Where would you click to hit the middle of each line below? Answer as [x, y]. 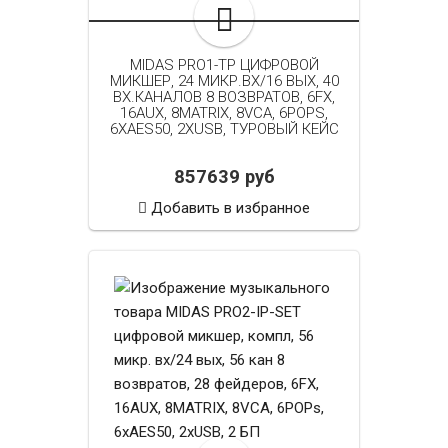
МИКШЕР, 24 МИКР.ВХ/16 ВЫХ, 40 [224, 80]
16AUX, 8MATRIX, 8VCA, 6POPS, [224, 112]
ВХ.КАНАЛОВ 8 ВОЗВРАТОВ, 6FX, [224, 96]
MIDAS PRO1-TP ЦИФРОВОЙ [224, 64]
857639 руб [224, 176]
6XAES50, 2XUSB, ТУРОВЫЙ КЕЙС [224, 128]
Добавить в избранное [230, 207]
